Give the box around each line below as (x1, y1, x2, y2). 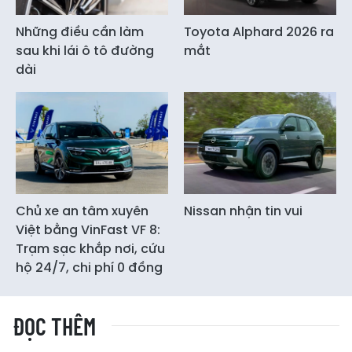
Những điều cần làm (16, 23, 144, 42)
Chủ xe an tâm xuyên (16, 201, 148, 220)
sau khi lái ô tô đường (16, 42, 154, 60)
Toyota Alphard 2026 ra (184, 23, 334, 42)
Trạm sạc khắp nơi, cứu (16, 239, 165, 258)
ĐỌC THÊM (13, 311, 96, 340)
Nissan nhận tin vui (184, 201, 302, 220)
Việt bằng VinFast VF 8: (16, 220, 160, 239)
